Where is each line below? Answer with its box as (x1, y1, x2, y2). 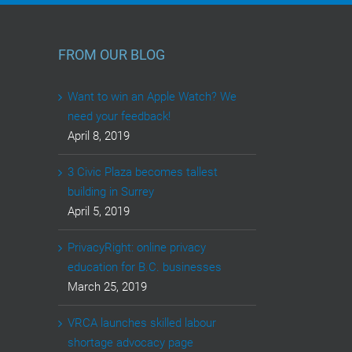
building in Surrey (67, 185, 154, 200)
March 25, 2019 (67, 280, 147, 295)
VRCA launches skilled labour (67, 316, 216, 331)
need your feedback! (67, 109, 170, 124)
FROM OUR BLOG (57, 46, 165, 64)
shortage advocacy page (67, 335, 193, 350)
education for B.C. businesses (67, 260, 222, 275)
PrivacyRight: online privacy (67, 240, 206, 255)
